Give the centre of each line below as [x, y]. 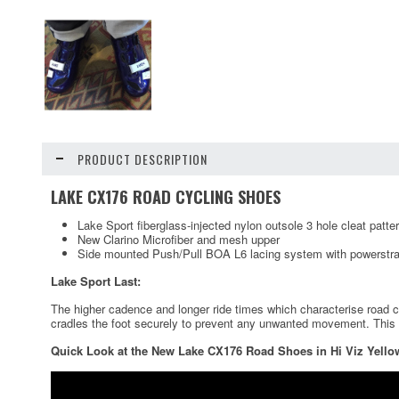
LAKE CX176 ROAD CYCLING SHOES [166, 196]
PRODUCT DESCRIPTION [142, 159]
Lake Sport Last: [96, 281]
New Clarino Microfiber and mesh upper [179, 239]
